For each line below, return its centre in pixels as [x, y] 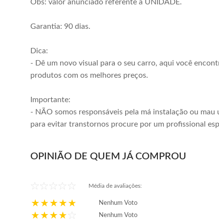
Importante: [50, 100]
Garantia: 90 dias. [60, 26]
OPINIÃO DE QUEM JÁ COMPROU [108, 156]
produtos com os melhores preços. [89, 75]
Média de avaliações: [115, 186]
